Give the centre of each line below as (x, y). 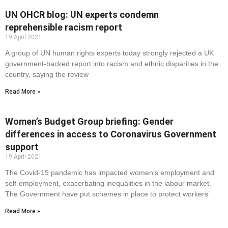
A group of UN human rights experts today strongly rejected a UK (109, 53)
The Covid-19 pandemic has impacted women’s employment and (110, 173)
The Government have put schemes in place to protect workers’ (107, 194)
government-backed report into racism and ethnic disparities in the (112, 64)
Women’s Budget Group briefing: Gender (89, 122)
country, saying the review (47, 75)
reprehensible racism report (64, 27)
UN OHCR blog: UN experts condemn (82, 15)
